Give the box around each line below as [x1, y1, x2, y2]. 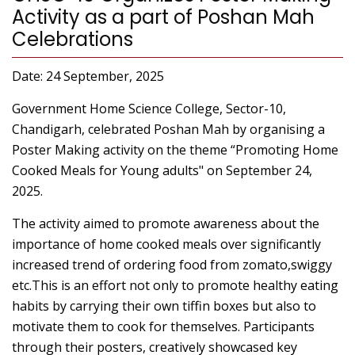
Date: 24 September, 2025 [12, 67, 164, 86]
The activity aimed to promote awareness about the [12, 215, 319, 233]
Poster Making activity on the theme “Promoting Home [12, 141, 338, 159]
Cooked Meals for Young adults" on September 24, [12, 162, 312, 180]
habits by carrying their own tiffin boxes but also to [12, 297, 316, 315]
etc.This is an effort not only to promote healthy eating [12, 277, 338, 295]
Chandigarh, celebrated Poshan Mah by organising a [12, 120, 325, 139]
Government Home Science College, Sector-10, [12, 100, 286, 118]
